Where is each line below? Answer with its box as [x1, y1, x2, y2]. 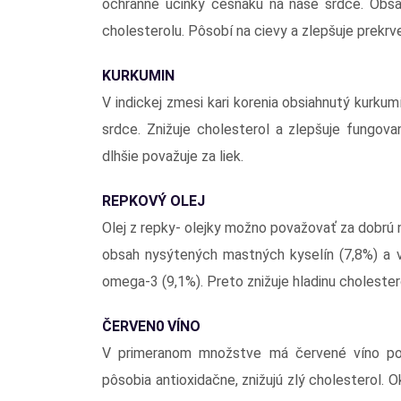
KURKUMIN [102, 66, 175, 84]
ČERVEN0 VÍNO [102, 317, 200, 335]
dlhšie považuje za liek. [102, 147, 243, 165]
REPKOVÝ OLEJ [102, 192, 205, 209]
